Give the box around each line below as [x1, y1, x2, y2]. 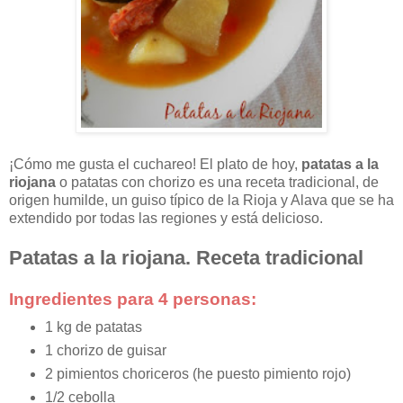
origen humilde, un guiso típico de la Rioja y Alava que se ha [9, 193, 394, 209]
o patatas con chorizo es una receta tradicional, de [56, 175, 379, 191]
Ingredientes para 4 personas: [9, 290, 256, 309]
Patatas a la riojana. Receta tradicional [9, 246, 363, 270]
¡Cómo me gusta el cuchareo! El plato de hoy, [9, 157, 301, 173]
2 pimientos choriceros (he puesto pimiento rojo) [44, 366, 351, 382]
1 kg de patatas [44, 319, 142, 336]
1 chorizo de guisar [44, 343, 166, 359]
